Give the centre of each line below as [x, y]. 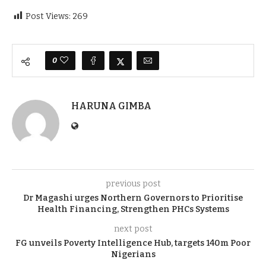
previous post [133, 184]
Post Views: [48, 16]
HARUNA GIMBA [111, 106]
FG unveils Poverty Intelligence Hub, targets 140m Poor [133, 243]
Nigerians [133, 254]
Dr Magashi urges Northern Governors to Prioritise [133, 198]
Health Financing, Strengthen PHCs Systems [133, 209]
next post [133, 229]
